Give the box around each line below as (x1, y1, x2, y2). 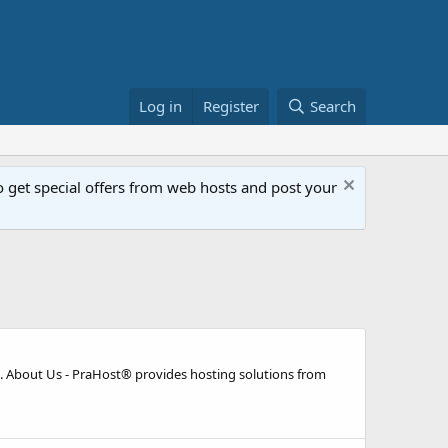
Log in (139, 96, 183, 116)
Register (203, 96, 260, 116)
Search (310, 96, 356, 116)
